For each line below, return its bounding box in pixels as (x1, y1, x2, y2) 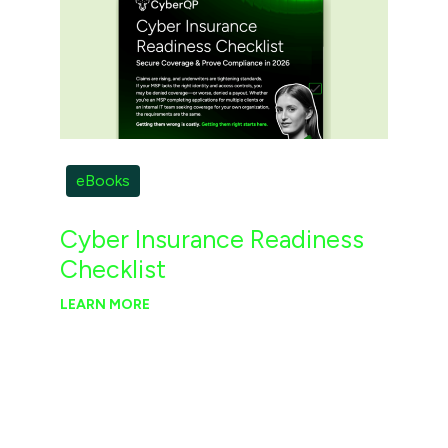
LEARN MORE (59, 295, 150, 313)
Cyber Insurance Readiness (59, 223, 364, 254)
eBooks (76, 171, 131, 191)
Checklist (59, 253, 166, 284)
